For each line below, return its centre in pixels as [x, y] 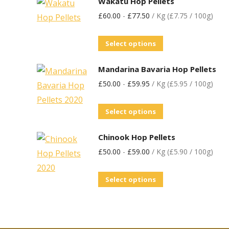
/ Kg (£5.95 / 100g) [181, 84]
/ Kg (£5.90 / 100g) [181, 152]
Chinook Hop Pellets [137, 137]
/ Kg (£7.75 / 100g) [181, 16]
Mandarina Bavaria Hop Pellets [157, 69]
